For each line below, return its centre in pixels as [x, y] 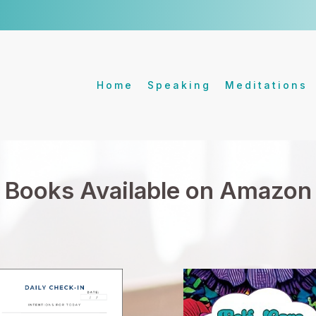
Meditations [266, 85]
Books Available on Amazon [158, 191]
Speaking [179, 85]
